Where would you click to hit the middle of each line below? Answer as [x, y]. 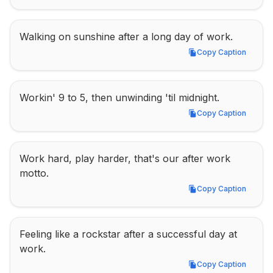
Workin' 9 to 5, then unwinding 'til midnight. [119, 97]
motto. [34, 173]
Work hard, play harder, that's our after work [125, 158]
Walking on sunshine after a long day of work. [126, 37]
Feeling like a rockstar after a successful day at [128, 234]
